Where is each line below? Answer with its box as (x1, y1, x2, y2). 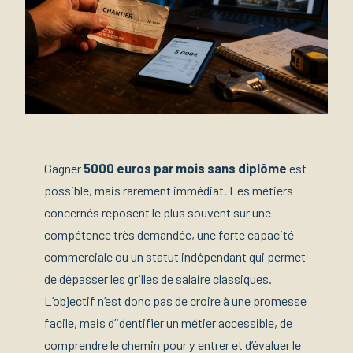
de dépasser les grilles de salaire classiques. (44, 271, 272, 287)
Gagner (44, 161, 84, 176)
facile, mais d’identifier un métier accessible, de (44, 315, 292, 331)
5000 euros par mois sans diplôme (84, 161, 287, 176)
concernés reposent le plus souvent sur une (44, 205, 271, 221)
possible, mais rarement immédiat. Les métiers (44, 183, 293, 199)
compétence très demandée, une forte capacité (44, 227, 294, 243)
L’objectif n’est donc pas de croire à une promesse (44, 293, 307, 309)
